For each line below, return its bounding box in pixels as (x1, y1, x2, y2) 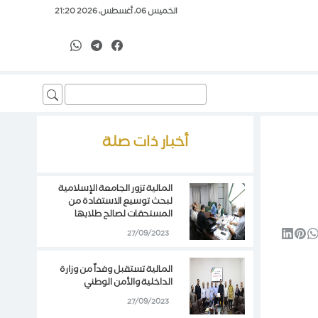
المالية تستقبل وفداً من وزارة (60, 262, 173, 279)
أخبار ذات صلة (102, 131, 188, 158)
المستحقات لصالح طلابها (75, 207, 173, 224)
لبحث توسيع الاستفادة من (68, 194, 173, 211)
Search (174, 78, 207, 97)
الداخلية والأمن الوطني (84, 275, 173, 292)
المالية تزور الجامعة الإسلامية (58, 181, 173, 198)
